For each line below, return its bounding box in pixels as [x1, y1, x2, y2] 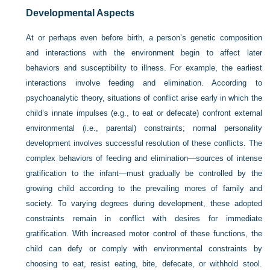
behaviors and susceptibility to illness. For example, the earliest [26, 63, 262, 72]
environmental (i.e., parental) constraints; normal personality [26, 123, 262, 133]
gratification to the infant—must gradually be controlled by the [26, 168, 262, 178]
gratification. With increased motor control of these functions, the [26, 228, 262, 238]
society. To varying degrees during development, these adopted [26, 198, 262, 208]
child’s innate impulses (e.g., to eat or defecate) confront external [26, 108, 262, 118]
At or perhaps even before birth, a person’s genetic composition [26, 33, 262, 42]
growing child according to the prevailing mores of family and [26, 183, 262, 193]
